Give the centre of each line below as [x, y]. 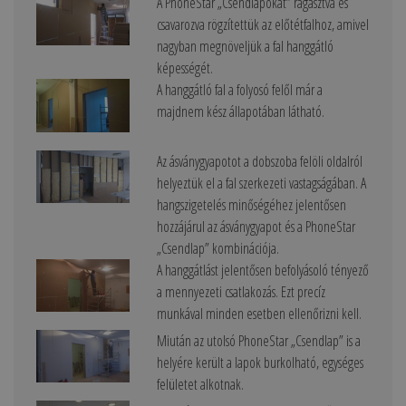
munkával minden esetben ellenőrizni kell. [259, 313]
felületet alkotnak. [200, 384]
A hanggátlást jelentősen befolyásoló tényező [262, 270]
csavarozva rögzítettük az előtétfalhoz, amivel [262, 25]
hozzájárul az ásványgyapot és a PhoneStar [256, 226]
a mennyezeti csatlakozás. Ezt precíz [241, 291]
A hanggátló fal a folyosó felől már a [239, 90]
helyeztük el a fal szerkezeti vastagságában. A [261, 183]
